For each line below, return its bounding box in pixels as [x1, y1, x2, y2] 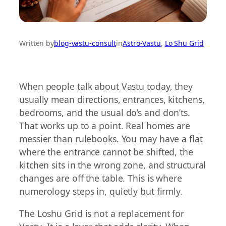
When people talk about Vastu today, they [19, 80, 193, 93]
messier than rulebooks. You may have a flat [19, 133, 203, 145]
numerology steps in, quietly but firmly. [19, 185, 183, 198]
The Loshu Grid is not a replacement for [19, 207, 185, 219]
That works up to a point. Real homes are [19, 120, 190, 132]
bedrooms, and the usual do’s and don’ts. [19, 106, 190, 119]
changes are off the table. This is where [19, 172, 182, 185]
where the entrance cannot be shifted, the [19, 146, 193, 158]
